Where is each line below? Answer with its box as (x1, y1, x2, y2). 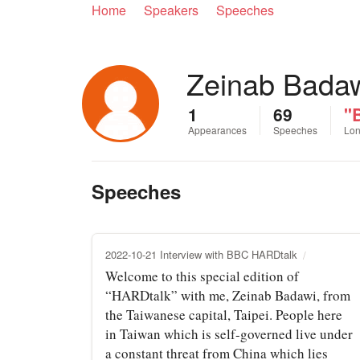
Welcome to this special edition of (105, 266, 299, 285)
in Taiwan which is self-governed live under (105, 324, 353, 343)
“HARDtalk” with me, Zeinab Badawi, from (105, 285, 350, 305)
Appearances (188, 123, 247, 137)
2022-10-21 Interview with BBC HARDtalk (105, 246, 297, 262)
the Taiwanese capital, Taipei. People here (105, 305, 342, 324)
